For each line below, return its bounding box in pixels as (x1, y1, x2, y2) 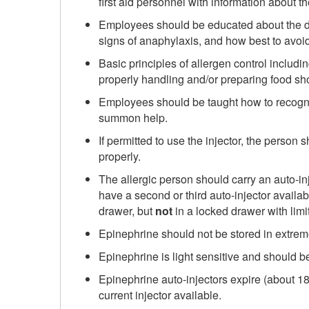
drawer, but (99, 203, 155, 219)
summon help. (99, 110, 168, 126)
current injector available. (99, 287, 221, 303)
